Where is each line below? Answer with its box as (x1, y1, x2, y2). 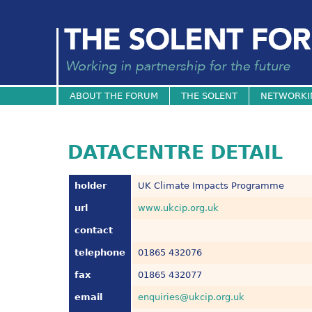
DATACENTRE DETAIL (68, 141, 283, 164)
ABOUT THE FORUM (69, 91, 158, 102)
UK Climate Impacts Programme (138, 180, 285, 192)
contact (75, 225, 114, 236)
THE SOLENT (180, 91, 237, 102)
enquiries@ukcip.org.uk (138, 292, 245, 303)
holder (75, 180, 107, 192)
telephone (75, 247, 126, 258)
